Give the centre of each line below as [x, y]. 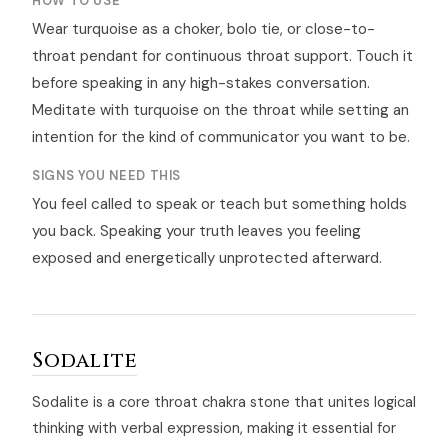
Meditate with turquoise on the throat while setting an [220, 110]
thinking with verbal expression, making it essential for [214, 428]
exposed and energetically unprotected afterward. [207, 258]
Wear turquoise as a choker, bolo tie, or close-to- [203, 29]
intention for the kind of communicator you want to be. [221, 137]
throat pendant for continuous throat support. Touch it [222, 56]
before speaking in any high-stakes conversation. [201, 83]
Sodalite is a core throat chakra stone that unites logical [224, 402]
